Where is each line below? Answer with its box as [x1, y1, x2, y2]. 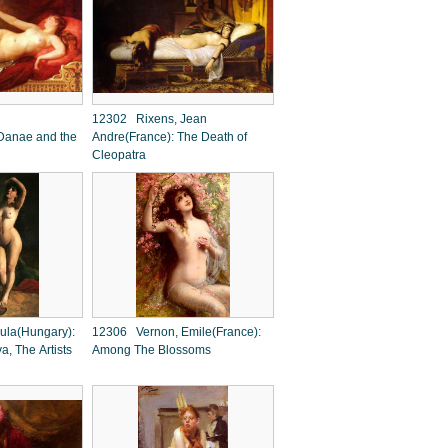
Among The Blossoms [92, 343, 214, 357]
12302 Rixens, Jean [92, 112, 207, 126]
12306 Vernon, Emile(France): [92, 325, 261, 339]
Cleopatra [92, 148, 146, 162]
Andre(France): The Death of [92, 130, 247, 144]
